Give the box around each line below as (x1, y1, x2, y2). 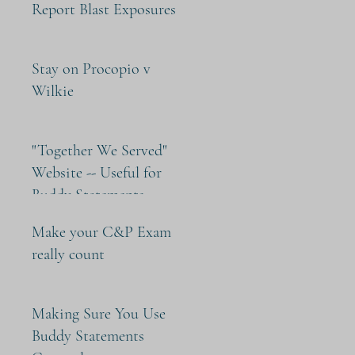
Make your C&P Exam (32, 223, 171, 242)
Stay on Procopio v (32, 59, 151, 78)
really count (32, 245, 105, 264)
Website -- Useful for (32, 163, 162, 182)
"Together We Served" (32, 141, 167, 160)
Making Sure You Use (32, 304, 166, 323)
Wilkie (32, 82, 74, 101)
